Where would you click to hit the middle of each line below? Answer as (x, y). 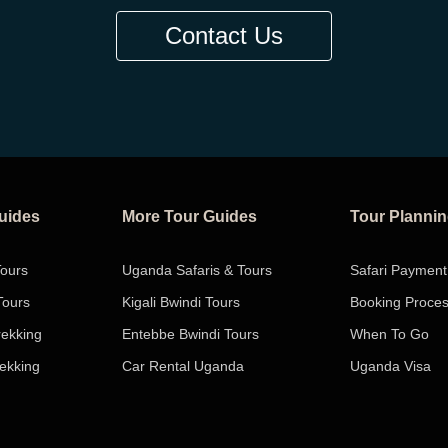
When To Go (389, 334)
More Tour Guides (189, 216)
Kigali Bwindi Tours (181, 302)
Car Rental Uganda (183, 366)
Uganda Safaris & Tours (197, 270)
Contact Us (224, 35)
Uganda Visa (390, 366)
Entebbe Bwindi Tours (190, 334)
